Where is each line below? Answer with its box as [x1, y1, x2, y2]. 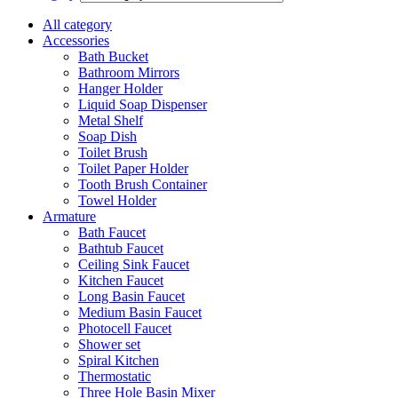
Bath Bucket [78, 49, 148, 65]
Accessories [43, 33, 109, 49]
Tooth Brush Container [78, 177, 207, 193]
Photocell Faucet [78, 321, 171, 337]
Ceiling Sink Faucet [78, 257, 189, 273]
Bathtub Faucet [78, 241, 163, 257]
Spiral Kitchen [78, 353, 159, 369]
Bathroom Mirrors [78, 65, 179, 81]
